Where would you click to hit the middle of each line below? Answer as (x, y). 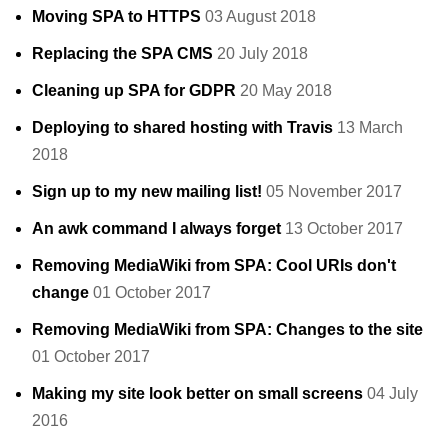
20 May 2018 (286, 91)
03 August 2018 (260, 17)
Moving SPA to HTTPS (116, 17)
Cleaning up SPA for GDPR (134, 91)
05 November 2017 (334, 192)
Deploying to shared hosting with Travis (182, 128)
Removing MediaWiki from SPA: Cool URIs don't (214, 266)
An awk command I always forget (156, 229)
